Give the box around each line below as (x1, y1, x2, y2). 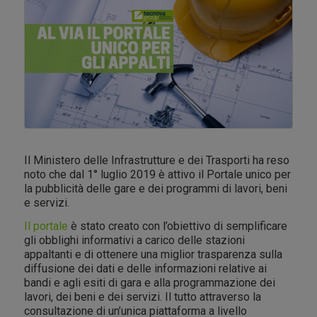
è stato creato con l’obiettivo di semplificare (67, 219, 287, 234)
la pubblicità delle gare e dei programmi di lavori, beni (23, 181, 287, 195)
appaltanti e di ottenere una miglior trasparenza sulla (23, 248, 282, 262)
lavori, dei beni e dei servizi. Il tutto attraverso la (23, 290, 261, 304)
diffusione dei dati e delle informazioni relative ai (23, 262, 267, 276)
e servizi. (23, 195, 69, 209)
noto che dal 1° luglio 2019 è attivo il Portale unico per (23, 167, 291, 181)
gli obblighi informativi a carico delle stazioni (23, 234, 245, 248)
